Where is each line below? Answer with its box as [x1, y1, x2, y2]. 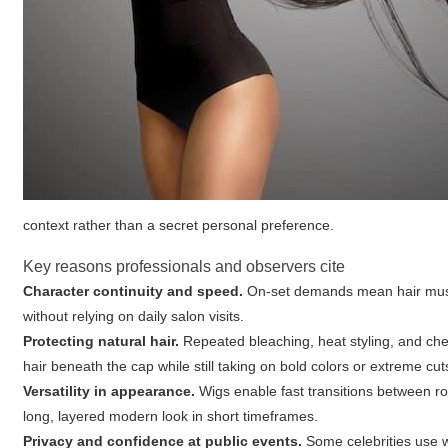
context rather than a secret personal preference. [23, 217, 335, 233]
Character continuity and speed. [23, 283, 244, 299]
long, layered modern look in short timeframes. [23, 408, 319, 424]
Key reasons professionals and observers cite [23, 258, 346, 275]
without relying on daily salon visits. [23, 308, 245, 324]
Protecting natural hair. [23, 333, 180, 349]
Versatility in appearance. [23, 383, 196, 399]
